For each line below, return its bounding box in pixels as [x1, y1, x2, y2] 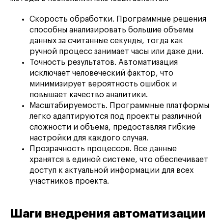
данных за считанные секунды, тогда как [29, 37, 183, 45]
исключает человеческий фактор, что [29, 69, 173, 78]
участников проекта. [29, 177, 109, 186]
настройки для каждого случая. [29, 134, 148, 142]
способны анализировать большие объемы [29, 26, 193, 34]
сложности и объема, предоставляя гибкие [29, 123, 195, 132]
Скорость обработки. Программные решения [29, 15, 206, 24]
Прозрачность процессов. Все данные [29, 145, 177, 153]
